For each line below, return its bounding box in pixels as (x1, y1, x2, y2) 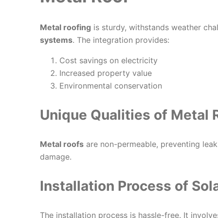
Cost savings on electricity (59, 55, 158, 66)
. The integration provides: (72, 35, 169, 45)
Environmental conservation (59, 81, 162, 91)
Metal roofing (39, 22, 91, 33)
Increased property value (59, 68, 152, 78)
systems (39, 35, 73, 45)
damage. (39, 152, 72, 162)
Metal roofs (39, 139, 84, 149)
